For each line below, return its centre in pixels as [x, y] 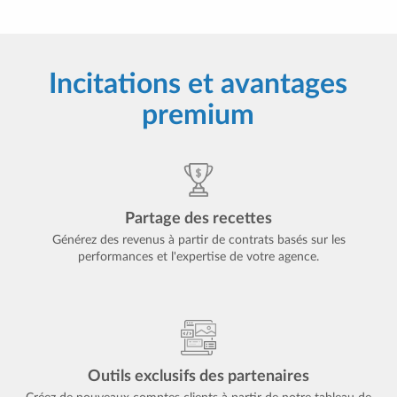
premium [198, 115]
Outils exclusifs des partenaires [198, 377]
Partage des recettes [198, 219]
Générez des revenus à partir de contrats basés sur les [198, 240]
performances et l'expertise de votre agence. [198, 257]
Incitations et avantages [198, 84]
